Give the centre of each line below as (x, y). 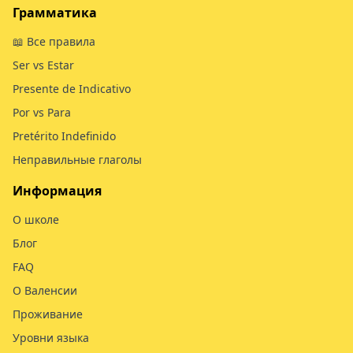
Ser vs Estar (43, 65)
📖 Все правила (54, 41)
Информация (57, 191)
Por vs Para (42, 112)
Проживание (48, 314)
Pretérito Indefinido (64, 136)
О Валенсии (45, 290)
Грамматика (55, 13)
